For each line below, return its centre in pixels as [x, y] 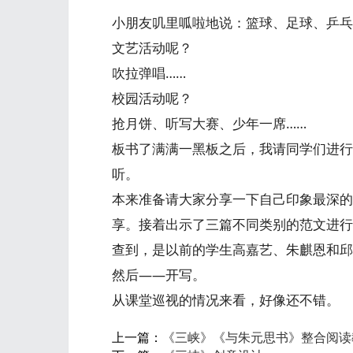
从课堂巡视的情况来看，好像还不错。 [226, 300]
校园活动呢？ [152, 98]
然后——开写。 [159, 275]
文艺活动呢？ [152, 48]
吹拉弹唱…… [149, 73]
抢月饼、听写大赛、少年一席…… [209, 123]
